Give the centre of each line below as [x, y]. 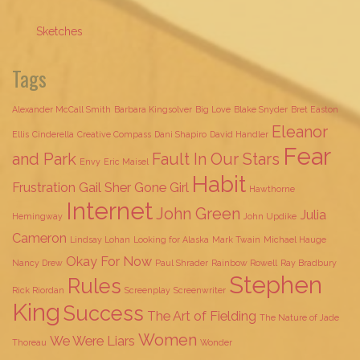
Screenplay [147, 290]
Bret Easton [315, 109]
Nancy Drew [37, 263]
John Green [198, 214]
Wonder [216, 342]
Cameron [39, 238]
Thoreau [29, 342]
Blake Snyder [261, 109]
